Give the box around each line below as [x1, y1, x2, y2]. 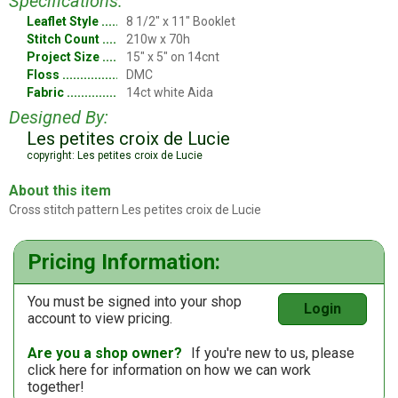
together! [28, 378, 84, 396]
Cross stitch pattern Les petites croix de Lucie [9, 203, 261, 218]
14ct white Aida [126, 85, 213, 100]
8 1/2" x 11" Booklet [126, 14, 235, 29]
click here [28, 362, 87, 379]
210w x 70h [126, 32, 190, 47]
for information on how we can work [87, 362, 311, 379]
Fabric [27, 85, 64, 100]
